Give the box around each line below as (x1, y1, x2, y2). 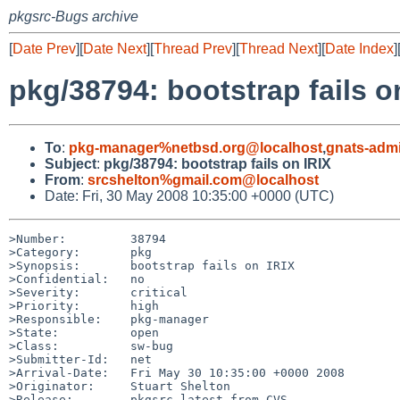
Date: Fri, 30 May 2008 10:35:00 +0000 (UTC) (45, 187, 334, 204)
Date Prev (12, 41, 76, 56)
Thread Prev (154, 41, 232, 56)
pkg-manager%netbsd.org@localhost (69, 139, 322, 155)
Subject (45, 155, 96, 171)
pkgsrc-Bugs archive (9, 9, 138, 24)
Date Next (83, 41, 146, 56)
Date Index (325, 41, 394, 56)
